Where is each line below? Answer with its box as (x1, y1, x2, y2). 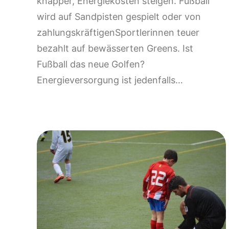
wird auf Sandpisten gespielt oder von (37, 11, 201, 22)
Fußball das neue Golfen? (37, 58, 145, 70)
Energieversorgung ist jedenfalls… (37, 74, 183, 85)
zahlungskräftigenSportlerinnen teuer (37, 27, 199, 38)
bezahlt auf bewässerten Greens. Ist (37, 42, 193, 54)
